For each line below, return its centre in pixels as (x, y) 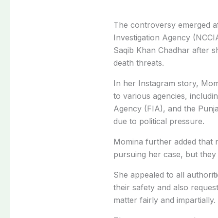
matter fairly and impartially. (165, 200)
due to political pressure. (159, 121)
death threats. (139, 63)
